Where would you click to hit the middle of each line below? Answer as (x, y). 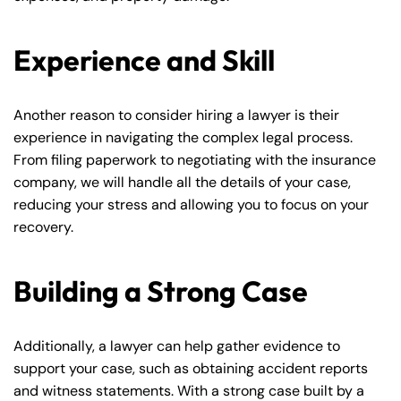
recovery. (43, 227)
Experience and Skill (144, 60)
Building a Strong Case (161, 291)
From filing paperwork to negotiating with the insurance (195, 160)
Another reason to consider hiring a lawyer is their (176, 115)
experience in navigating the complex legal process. (183, 137)
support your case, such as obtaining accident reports (191, 368)
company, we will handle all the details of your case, (182, 182)
